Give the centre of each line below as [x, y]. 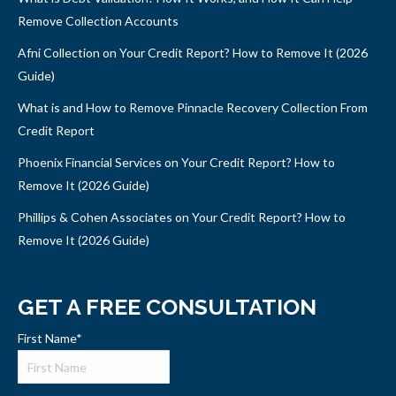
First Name [47, 338]
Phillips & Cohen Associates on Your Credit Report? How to [182, 217]
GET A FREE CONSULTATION [167, 306]
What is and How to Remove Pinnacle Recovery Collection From [193, 107]
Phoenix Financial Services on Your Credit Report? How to [176, 162]
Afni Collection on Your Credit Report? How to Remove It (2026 [193, 52]
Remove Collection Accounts [98, 20]
